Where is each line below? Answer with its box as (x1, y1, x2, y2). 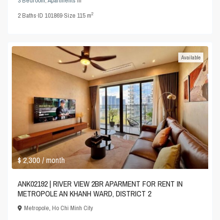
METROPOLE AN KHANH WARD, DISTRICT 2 (18, 188, 152, 199)
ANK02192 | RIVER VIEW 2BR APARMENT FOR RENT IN (18, 178, 183, 189)
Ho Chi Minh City (52, 203, 93, 212)
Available (181, 54, 200, 61)
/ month (42, 154, 65, 165)
